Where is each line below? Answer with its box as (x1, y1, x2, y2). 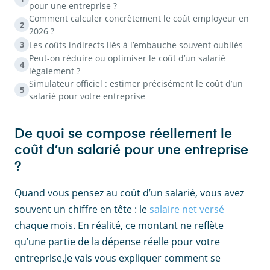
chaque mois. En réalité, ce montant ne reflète (14, 219, 224, 232)
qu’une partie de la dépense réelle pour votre (14, 235, 220, 248)
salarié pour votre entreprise (29, 90, 145, 102)
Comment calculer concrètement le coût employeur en (29, 13, 249, 24)
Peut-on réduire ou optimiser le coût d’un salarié (29, 52, 225, 64)
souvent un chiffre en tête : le (14, 202, 149, 216)
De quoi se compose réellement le (14, 128, 232, 141)
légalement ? (29, 65, 80, 77)
